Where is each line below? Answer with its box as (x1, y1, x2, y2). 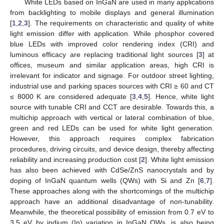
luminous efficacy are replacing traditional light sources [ (10, 50, 198, 58)
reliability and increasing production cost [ (10, 155, 141, 163)
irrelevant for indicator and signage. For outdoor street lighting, (10, 71, 214, 79)
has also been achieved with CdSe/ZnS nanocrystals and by (10, 165, 214, 174)
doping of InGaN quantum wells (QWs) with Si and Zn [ (10, 176, 200, 184)
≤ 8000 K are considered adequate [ (10, 92, 132, 100)
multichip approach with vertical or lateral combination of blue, (10, 113, 214, 121)
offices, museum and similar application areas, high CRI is (10, 60, 214, 69)
